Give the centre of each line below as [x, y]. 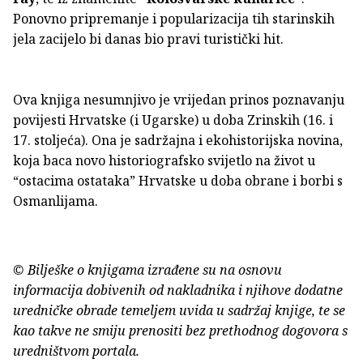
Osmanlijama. [56, 201]
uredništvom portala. [76, 350]
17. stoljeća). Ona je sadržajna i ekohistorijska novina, [178, 140]
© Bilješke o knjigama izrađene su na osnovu [147, 269]
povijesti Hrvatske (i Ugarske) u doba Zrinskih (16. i [173, 120]
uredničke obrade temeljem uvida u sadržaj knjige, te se [179, 310]
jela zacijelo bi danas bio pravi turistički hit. [148, 38]
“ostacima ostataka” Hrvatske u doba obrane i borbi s [178, 180]
